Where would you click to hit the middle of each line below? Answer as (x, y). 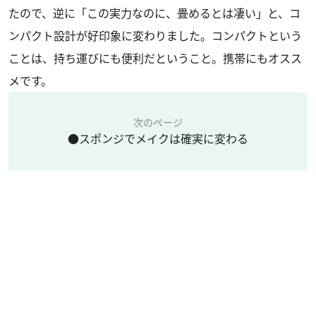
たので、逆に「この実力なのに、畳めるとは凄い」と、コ (154, 13)
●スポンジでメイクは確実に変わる (158, 139)
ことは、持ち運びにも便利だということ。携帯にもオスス (155, 58)
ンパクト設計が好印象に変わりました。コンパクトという (155, 36)
